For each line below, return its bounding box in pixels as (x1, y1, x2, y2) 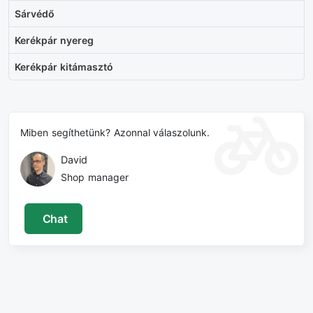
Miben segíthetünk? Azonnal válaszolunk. (20, 126, 210, 139)
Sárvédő (15, 8, 54, 20)
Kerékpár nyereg (15, 34, 94, 47)
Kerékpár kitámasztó (15, 61, 113, 73)
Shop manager (61, 170, 129, 183)
